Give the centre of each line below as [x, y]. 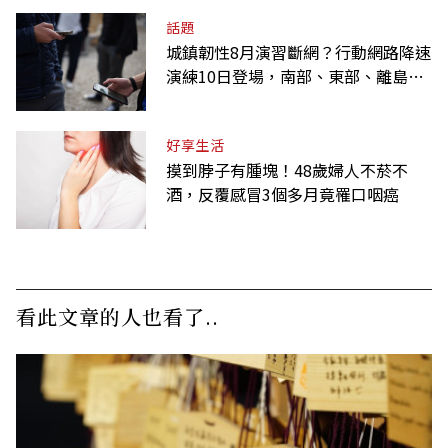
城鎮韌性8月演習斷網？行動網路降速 [298, 51]
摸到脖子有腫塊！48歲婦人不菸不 [287, 169]
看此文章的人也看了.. [117, 316]
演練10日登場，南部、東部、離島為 [295, 75]
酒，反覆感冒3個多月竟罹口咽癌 [282, 193]
